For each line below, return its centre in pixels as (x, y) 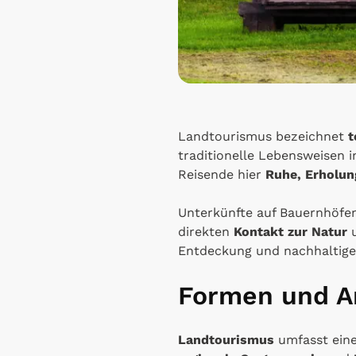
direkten (206, 231)
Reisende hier (222, 174)
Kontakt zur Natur (290, 231)
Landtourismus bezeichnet (263, 136)
